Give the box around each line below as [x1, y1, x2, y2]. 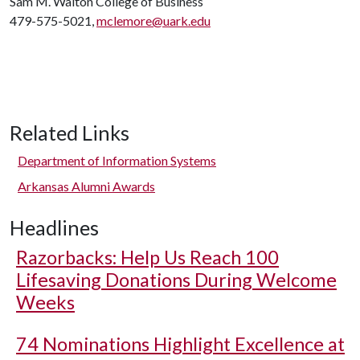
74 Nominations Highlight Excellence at [16, 333, 345, 355]
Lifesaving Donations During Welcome [16, 268, 337, 291]
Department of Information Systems [18, 153, 216, 168]
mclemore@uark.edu [96, 13, 211, 28]
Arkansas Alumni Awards [18, 178, 155, 194]
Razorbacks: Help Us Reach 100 [16, 246, 279, 268]
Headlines [10, 215, 99, 239]
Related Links [10, 121, 129, 145]
